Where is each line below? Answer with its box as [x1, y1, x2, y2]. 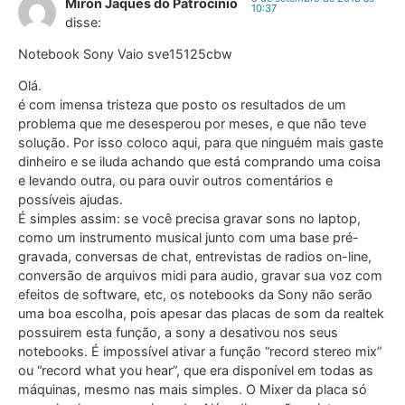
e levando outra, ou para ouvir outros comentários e [18, 173, 333, 189]
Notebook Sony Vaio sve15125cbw [18, 45, 232, 61]
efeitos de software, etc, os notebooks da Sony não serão [18, 287, 372, 303]
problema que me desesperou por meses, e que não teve [18, 116, 366, 132]
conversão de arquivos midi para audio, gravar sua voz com [18, 268, 382, 284]
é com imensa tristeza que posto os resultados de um [18, 97, 346, 113]
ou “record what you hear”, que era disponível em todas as [18, 363, 373, 379]
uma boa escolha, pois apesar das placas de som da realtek [18, 306, 384, 322]
